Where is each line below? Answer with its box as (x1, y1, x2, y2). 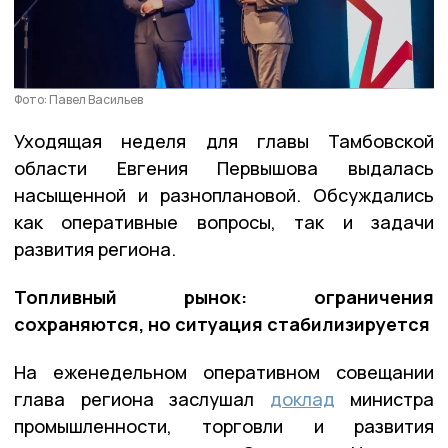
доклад (269, 387, 335, 412)
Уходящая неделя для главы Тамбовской (14, 129, 434, 154)
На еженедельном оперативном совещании (14, 360, 434, 385)
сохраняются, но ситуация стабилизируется (14, 312, 430, 337)
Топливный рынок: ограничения (14, 285, 434, 310)
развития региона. (14, 237, 176, 262)
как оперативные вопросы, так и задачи (14, 210, 434, 235)
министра (334, 387, 434, 412)
